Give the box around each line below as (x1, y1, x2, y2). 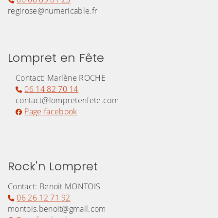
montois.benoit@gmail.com (8, 203, 106, 215)
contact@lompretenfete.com (16, 95, 119, 106)
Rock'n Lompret (8, 158, 98, 175)
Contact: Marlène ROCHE (16, 73, 106, 84)
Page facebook (24, 106, 77, 117)
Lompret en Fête (8, 50, 105, 66)
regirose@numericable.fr (8, 5, 98, 17)
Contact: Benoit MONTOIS (8, 181, 101, 192)
